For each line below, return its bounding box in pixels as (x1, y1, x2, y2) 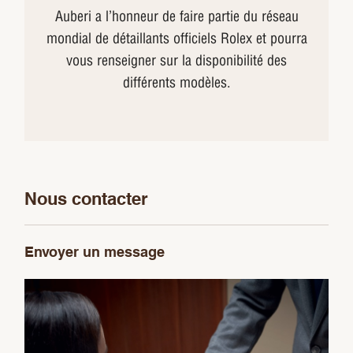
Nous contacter (24, 188, 149, 209)
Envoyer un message (24, 243, 165, 260)
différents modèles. (122, 72, 231, 91)
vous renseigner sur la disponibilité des (66, 50, 287, 69)
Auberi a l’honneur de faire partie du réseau (54, 6, 299, 25)
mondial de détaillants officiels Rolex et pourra (46, 28, 307, 47)
